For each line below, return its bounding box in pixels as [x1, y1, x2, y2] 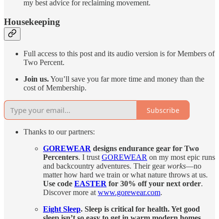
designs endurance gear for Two [91, 144, 199, 153]
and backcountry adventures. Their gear [43, 162, 167, 171]
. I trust [78, 153, 102, 162]
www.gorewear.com [98, 188, 160, 197]
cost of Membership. [23, 84, 87, 92]
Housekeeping [4, 16, 60, 27]
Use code [43, 179, 74, 188]
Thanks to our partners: [23, 128, 95, 136]
